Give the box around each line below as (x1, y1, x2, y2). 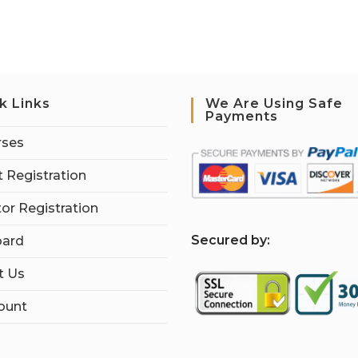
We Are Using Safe (205, 96, 343, 111)
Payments (205, 109, 278, 124)
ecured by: (200, 232, 270, 248)
